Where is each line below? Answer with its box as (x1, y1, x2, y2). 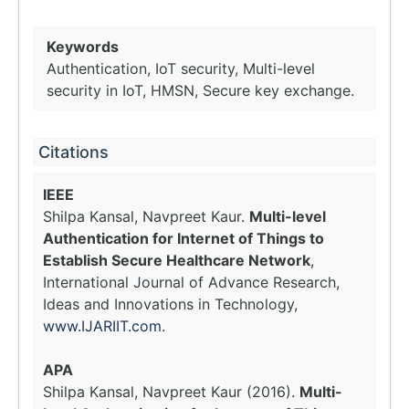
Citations (38, 142, 109, 162)
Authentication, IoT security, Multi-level (47, 59, 315, 78)
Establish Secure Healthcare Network (43, 251, 310, 269)
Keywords (47, 37, 119, 56)
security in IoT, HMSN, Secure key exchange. (47, 81, 354, 100)
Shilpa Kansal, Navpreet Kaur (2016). (43, 383, 299, 401)
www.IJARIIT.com (43, 317, 162, 335)
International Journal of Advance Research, (43, 273, 340, 291)
